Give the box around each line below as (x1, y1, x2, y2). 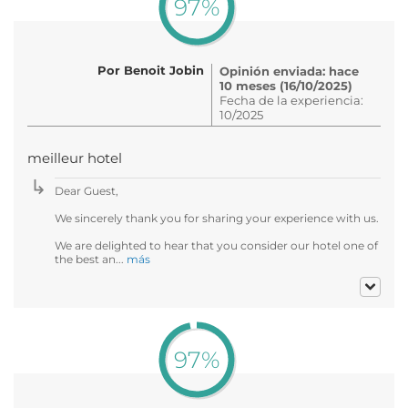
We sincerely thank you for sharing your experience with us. (55, 210, 379, 225)
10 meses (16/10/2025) (219, 77, 352, 93)
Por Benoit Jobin (97, 62, 204, 77)
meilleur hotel (27, 149, 122, 167)
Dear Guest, (55, 183, 118, 198)
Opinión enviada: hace (219, 63, 359, 78)
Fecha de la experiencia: (219, 92, 363, 107)
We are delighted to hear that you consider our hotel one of (55, 238, 378, 252)
